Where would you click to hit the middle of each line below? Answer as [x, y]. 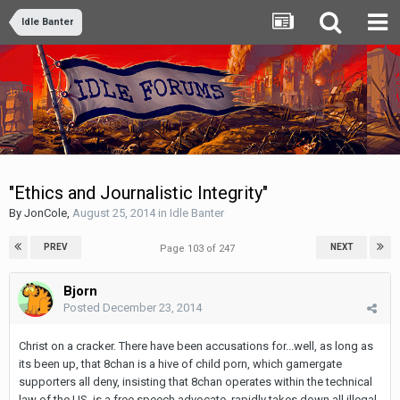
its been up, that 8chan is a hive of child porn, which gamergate [180, 363]
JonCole [46, 212]
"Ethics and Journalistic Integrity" [138, 192]
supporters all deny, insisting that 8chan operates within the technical [196, 381]
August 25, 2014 [114, 212]
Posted [83, 307]
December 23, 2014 [152, 307]
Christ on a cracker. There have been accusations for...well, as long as [196, 346]
